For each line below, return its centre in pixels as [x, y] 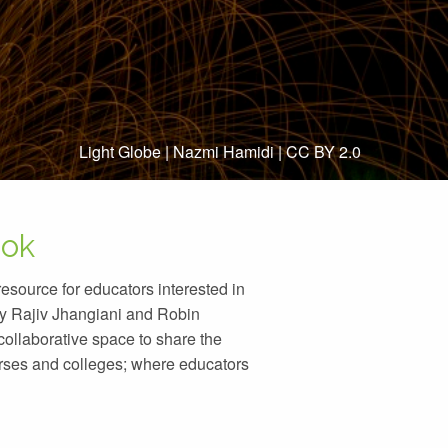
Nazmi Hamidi [223, 151]
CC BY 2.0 [323, 151]
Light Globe [120, 151]
